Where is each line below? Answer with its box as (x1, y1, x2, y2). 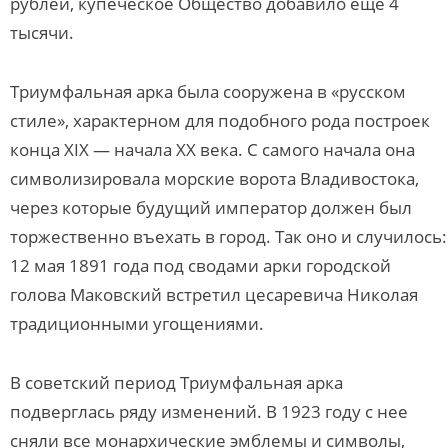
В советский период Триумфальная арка (10, 371, 343, 394)
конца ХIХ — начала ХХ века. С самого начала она (10, 138, 415, 161)
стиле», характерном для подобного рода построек (10, 109, 430, 132)
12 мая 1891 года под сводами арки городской (10, 254, 391, 277)
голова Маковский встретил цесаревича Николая (10, 283, 418, 306)
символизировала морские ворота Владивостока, (10, 167, 419, 190)
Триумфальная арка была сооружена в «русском (10, 80, 406, 103)
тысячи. (10, 21, 74, 44)
